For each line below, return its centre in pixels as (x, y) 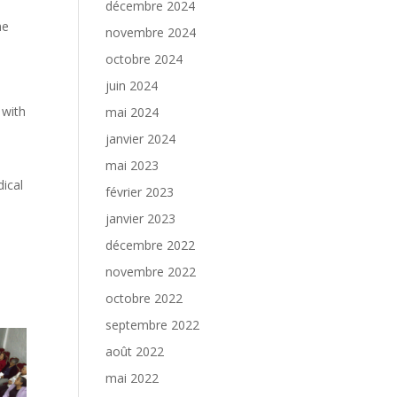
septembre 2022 (153, 325)
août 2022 (135, 351)
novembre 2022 (151, 272)
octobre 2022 (144, 298)
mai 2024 (132, 112)
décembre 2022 (151, 245)
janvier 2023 (141, 218)
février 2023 (140, 192)
